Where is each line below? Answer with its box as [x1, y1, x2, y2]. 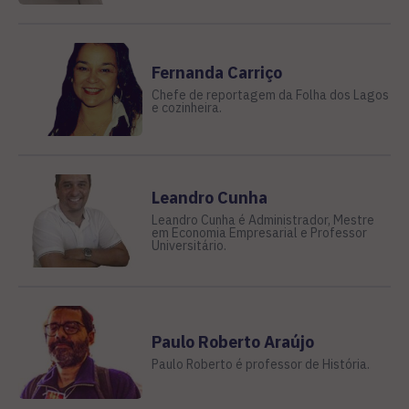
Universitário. [151, 236, 226, 254]
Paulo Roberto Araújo [151, 330, 314, 352]
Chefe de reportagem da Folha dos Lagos [151, 86, 389, 103]
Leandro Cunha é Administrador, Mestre [151, 211, 374, 228]
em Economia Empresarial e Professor [151, 224, 367, 241]
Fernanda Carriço [151, 61, 282, 83]
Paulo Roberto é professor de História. [151, 355, 370, 372]
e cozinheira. [151, 99, 222, 116]
